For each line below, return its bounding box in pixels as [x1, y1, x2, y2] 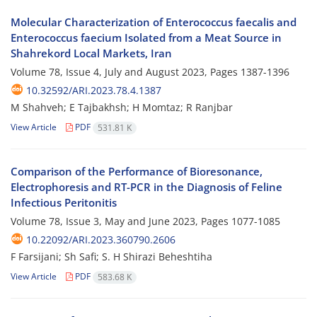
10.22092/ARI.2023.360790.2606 [26, 233, 175, 247]
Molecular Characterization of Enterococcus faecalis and [11, 15, 296, 30]
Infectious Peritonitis [11, 195, 117, 210]
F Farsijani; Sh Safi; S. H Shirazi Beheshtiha [11, 250, 212, 264]
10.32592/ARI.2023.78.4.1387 [26, 83, 161, 98]
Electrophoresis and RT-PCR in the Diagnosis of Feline [11, 180, 282, 195]
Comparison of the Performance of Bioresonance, [11, 164, 263, 179]
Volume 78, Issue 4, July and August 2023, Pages [11, 65, 241, 79]
